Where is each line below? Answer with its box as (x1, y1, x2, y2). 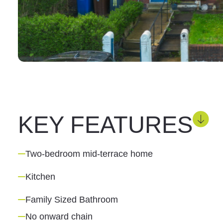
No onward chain (25, 212, 93, 222)
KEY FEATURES (17, 111, 193, 138)
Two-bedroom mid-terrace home (25, 149, 153, 159)
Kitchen (25, 172, 55, 182)
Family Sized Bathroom (25, 195, 118, 205)
